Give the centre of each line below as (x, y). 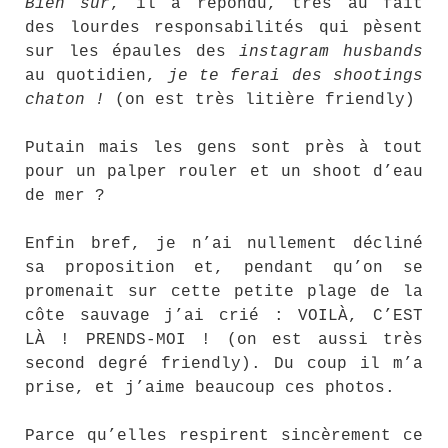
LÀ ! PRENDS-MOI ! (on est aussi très (224, 340)
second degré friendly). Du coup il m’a (224, 364)
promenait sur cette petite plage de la (224, 292)
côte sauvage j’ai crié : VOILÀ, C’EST (224, 316)
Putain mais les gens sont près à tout (224, 148)
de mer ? (65, 196)
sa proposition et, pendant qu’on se (224, 268)
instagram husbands (331, 52)
